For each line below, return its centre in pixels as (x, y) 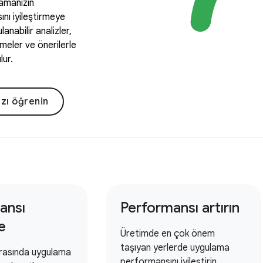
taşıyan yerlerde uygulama (175, 248)
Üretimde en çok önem (168, 234)
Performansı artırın (180, 208)
